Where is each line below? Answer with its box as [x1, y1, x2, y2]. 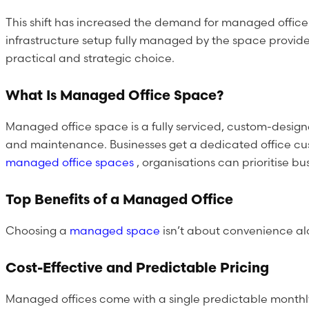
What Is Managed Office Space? [6, 86, 223, 103]
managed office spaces [6, 154, 137, 169]
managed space [70, 223, 163, 237]
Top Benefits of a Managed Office [6, 190, 233, 208]
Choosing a [6, 223, 70, 237]
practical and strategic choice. [6, 50, 175, 65]
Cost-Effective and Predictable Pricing [6, 258, 269, 276]
